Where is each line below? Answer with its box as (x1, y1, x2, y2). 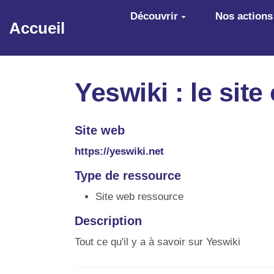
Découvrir (130, 10, 179, 22)
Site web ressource (95, 190, 183, 202)
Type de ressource (75, 168, 181, 182)
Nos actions (215, 10, 273, 22)
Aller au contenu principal (15, 9, 141, 20)
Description (75, 213, 142, 228)
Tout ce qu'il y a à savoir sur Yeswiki (75, 235, 240, 248)
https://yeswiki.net (75, 145, 164, 157)
